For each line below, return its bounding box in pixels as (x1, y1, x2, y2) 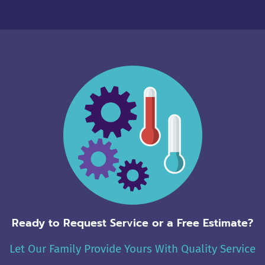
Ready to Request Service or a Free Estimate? (12, 215, 253, 232)
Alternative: (18, 12, 68, 24)
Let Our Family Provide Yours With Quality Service (9, 242, 256, 256)
